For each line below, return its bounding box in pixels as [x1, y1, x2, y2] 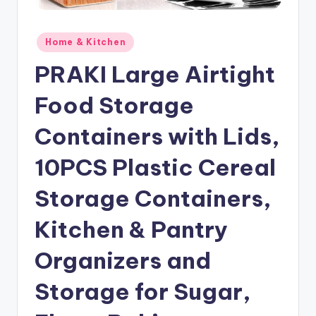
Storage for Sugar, [35, 277, 251, 306]
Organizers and [35, 246, 211, 275]
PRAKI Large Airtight [35, 60, 275, 89]
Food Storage [35, 91, 194, 120]
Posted [34, 33, 63, 44]
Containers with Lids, [35, 122, 280, 151]
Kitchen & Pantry [35, 215, 228, 244]
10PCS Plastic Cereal [35, 153, 276, 182]
